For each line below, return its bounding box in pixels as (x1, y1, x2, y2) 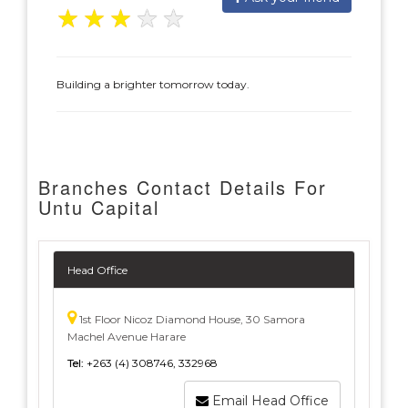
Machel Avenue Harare (67, 330, 186, 343)
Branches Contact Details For (38, 174, 327, 200)
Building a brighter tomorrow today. (56, 77, 250, 91)
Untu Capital (38, 194, 159, 220)
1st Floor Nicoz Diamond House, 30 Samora (76, 312, 305, 326)
